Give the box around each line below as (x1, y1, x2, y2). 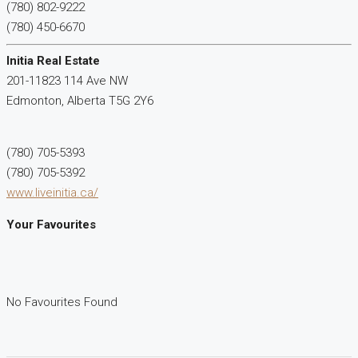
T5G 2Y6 (109, 93, 153, 109)
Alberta (67, 93, 105, 109)
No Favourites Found (6, 295, 117, 310)
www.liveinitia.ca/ (6, 185, 98, 201)
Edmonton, (6, 93, 67, 109)
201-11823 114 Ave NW (6, 74, 128, 89)
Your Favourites (6, 217, 96, 233)
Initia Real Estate (6, 54, 100, 69)
